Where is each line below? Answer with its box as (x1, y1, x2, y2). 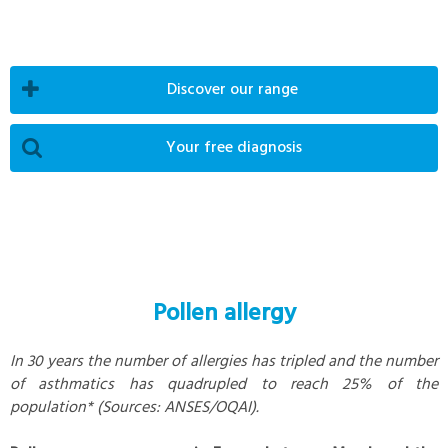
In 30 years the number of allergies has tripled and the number (10, 348, 438, 375)
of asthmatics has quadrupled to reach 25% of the (10, 371, 438, 398)
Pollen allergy (152, 294, 296, 333)
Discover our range (177, 76, 298, 103)
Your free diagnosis (176, 134, 302, 161)
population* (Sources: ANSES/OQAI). (10, 394, 259, 421)
